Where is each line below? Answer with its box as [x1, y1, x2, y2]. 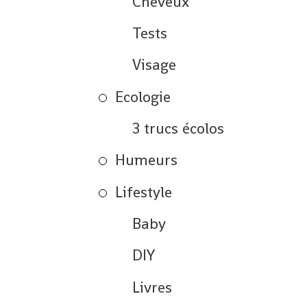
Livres [132, 277, 172, 297]
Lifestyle [115, 182, 173, 201]
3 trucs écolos [132, 119, 224, 138]
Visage [132, 55, 176, 75]
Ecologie [115, 86, 171, 106]
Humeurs [115, 150, 178, 170]
